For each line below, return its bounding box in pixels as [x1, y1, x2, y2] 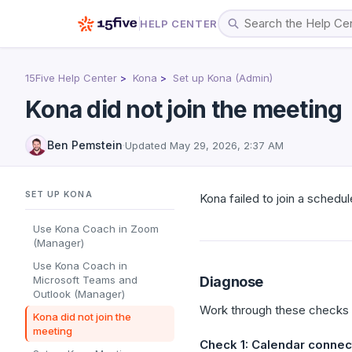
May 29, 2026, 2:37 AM [170, 139, 284, 152]
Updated [125, 139, 170, 152]
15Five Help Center [25, 71, 117, 84]
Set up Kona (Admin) [173, 71, 273, 84]
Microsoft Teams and [33, 273, 137, 286]
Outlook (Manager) [33, 288, 125, 300]
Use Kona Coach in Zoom [33, 222, 159, 235]
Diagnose [200, 273, 264, 290]
